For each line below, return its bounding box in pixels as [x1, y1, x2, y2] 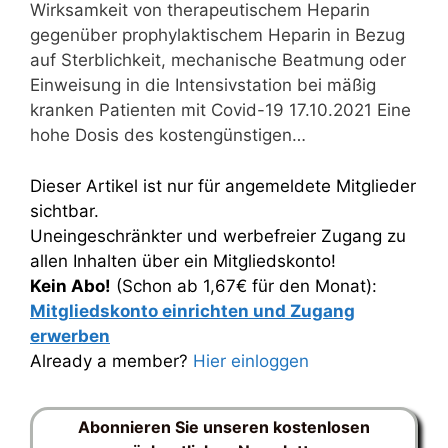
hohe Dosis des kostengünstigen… [30, 125, 306, 145]
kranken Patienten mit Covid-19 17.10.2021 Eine [30, 100, 411, 120]
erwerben [30, 325, 110, 346]
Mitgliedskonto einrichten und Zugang [30, 300, 355, 321]
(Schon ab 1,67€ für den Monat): [111, 275, 377, 296]
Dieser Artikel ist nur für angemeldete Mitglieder [30, 175, 416, 196]
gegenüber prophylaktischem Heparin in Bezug [30, 25, 405, 45]
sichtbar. [30, 200, 99, 221]
